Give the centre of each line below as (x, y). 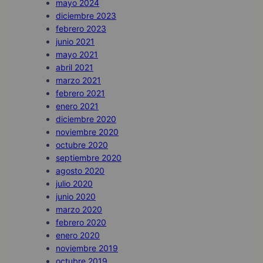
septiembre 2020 (89, 158)
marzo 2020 (79, 210)
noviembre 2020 (87, 132)
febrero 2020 (81, 222)
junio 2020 (76, 197)
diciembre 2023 (86, 16)
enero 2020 (78, 235)
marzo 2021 (78, 80)
